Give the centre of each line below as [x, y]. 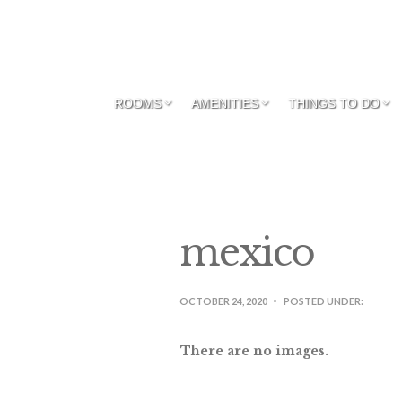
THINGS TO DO [334, 103]
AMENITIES [225, 103]
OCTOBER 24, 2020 [223, 301]
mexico [247, 252]
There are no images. [254, 351]
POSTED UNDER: [323, 301]
